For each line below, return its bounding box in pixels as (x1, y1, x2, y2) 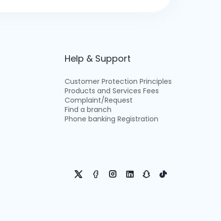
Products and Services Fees (64, 86, 159, 96)
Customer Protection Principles (64, 76, 172, 86)
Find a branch (64, 105, 111, 114)
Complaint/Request (64, 95, 133, 105)
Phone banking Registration (64, 114, 158, 124)
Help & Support (64, 52, 131, 65)
